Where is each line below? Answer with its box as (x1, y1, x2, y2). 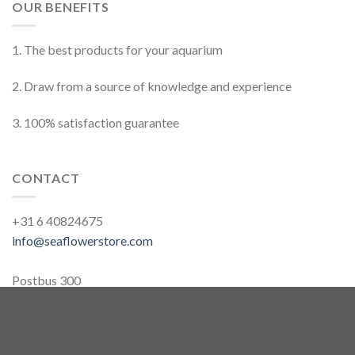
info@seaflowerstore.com (12, 233, 153, 249)
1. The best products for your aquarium (12, 42, 223, 58)
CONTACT (12, 170, 80, 185)
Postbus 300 (12, 273, 81, 288)
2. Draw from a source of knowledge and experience (12, 78, 292, 94)
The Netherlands (12, 312, 103, 328)
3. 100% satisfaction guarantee (12, 114, 179, 130)
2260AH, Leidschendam (12, 292, 142, 308)
